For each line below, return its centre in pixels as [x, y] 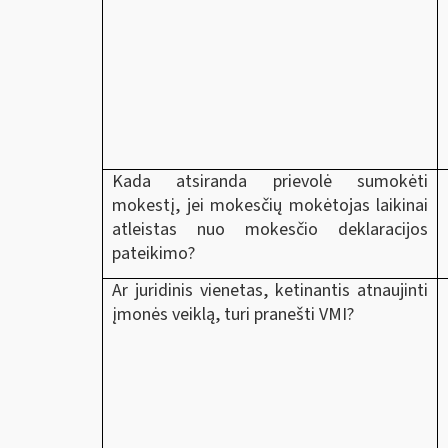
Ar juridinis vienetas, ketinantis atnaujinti [270, 290]
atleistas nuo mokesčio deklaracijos [270, 229]
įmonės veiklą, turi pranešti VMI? [233, 314]
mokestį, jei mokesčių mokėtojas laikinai [270, 205]
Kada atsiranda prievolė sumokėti [270, 181]
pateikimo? [153, 253]
